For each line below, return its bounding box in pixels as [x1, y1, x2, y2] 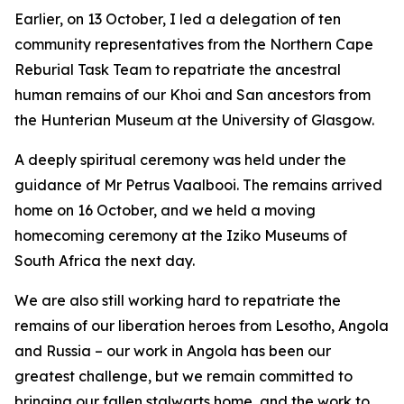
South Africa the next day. [14, 252, 195, 270]
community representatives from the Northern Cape [14, 35, 373, 53]
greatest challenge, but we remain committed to [14, 367, 353, 385]
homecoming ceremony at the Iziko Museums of [14, 226, 347, 244]
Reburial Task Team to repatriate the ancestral [14, 60, 341, 78]
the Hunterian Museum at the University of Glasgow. [14, 111, 374, 129]
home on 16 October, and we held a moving [14, 201, 316, 219]
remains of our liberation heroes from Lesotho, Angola [14, 317, 389, 335]
